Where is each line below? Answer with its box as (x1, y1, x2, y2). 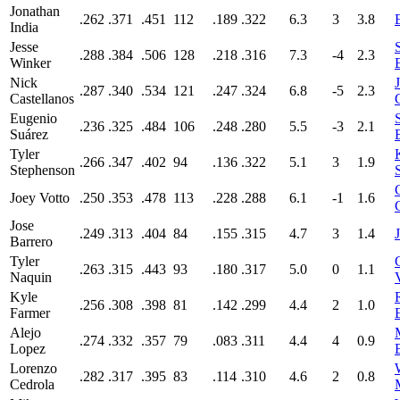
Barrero (10, 233, 53, 249)
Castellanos (10, 90, 74, 106)
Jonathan (10, 3, 60, 19)
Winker (10, 54, 51, 71)
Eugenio (10, 110, 57, 126)
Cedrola (10, 376, 54, 392)
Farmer (10, 304, 50, 321)
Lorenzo (10, 360, 57, 376)
